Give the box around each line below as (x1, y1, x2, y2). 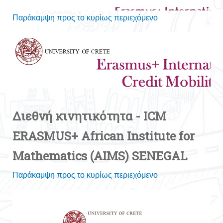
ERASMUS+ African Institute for (12, 128, 195, 144)
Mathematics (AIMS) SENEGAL (12, 148, 187, 164)
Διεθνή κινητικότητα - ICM (12, 108, 166, 124)
